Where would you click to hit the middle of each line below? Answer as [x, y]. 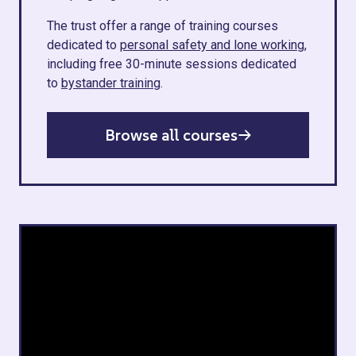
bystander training [111, 83]
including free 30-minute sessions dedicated [172, 64]
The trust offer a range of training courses [163, 26]
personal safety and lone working [212, 45]
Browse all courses [171, 135]
